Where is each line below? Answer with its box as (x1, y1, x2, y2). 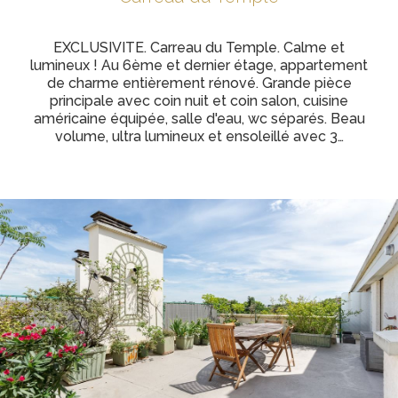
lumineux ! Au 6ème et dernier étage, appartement (30, 57, 368, 74)
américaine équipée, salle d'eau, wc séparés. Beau (33, 110, 365, 127)
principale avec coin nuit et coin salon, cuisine (50, 92, 348, 109)
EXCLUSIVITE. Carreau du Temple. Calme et (53, 39, 345, 56)
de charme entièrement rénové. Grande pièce (46, 75, 352, 92)
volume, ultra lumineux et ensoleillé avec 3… (54, 128, 344, 145)
